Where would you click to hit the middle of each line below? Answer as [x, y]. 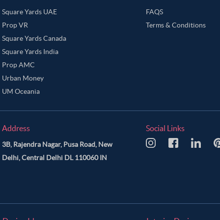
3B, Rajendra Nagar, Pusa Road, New [57, 144]
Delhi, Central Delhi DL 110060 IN [55, 158]
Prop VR [15, 25]
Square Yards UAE [30, 12]
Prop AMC [19, 65]
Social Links [165, 128]
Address [16, 128]
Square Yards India [30, 52]
